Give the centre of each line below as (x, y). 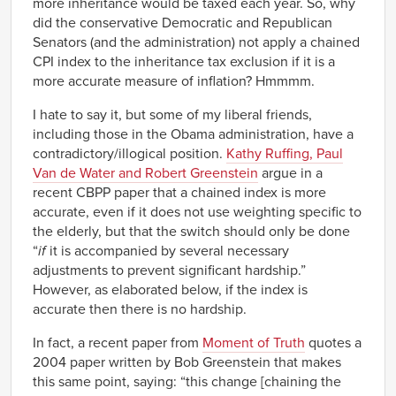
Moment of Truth (254, 343)
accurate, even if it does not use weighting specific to (197, 212)
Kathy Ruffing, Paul (285, 153)
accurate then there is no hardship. (140, 309)
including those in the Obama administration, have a (193, 134)
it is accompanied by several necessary (169, 251)
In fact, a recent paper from (118, 343)
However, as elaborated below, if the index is (170, 289)
